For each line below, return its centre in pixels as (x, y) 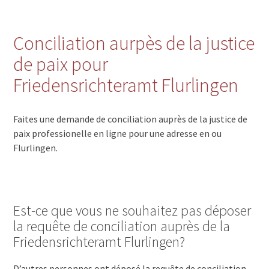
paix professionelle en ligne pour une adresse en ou (118, 133)
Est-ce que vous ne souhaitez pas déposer (132, 210)
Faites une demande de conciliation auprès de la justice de (131, 119)
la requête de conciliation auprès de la (122, 226)
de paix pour (61, 65)
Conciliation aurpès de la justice (134, 44)
